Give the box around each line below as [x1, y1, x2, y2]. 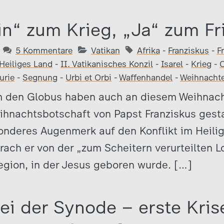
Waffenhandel [119, 72, 172, 82]
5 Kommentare [15, 45, 72, 55]
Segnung [22, 72, 57, 82]
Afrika [137, 45, 160, 55]
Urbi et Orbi [65, 72, 111, 82]
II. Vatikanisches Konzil [60, 59, 153, 69]
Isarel [161, 59, 183, 69]
